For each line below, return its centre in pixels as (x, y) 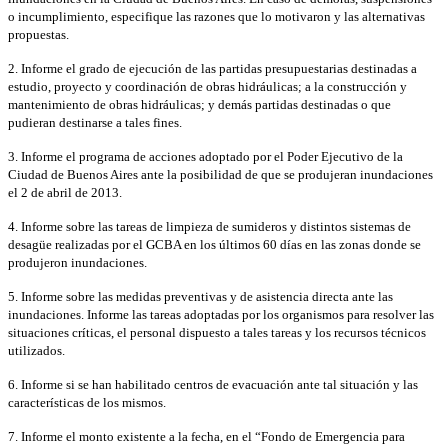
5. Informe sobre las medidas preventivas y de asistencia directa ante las (200, 296)
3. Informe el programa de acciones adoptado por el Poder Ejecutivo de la (205, 156)
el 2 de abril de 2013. (65, 192)
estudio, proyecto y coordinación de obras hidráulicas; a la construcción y (207, 86)
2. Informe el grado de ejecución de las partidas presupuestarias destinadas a (212, 68)
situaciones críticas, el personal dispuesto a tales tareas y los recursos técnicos (217, 332)
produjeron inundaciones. (77, 262)
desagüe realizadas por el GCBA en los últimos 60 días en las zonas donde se (214, 244)
